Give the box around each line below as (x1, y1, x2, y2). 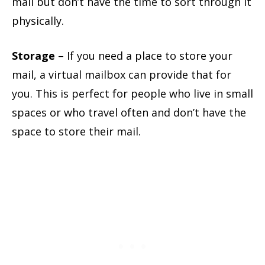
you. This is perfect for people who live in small (12, 86, 253, 101)
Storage (12, 48, 55, 63)
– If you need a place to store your (55, 48, 232, 63)
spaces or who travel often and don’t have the (12, 105, 246, 119)
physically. (12, 13, 67, 28)
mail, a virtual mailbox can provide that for (12, 67, 231, 82)
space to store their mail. (12, 124, 144, 138)
